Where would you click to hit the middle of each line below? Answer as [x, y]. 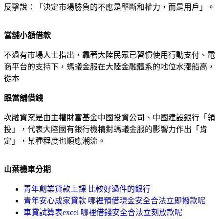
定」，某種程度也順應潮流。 [55, 141]
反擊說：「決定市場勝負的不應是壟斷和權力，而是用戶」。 [109, 7]
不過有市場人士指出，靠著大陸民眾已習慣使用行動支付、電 [109, 55]
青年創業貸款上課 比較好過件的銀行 [87, 189]
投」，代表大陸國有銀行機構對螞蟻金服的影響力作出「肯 [106, 129]
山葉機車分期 [27, 169]
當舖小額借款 [27, 35]
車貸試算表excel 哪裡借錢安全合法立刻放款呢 [103, 212]
